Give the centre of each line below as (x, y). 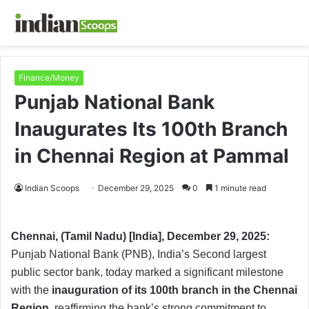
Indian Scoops (52, 188)
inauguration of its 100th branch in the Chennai (175, 290)
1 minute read (239, 188)
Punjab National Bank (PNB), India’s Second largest (139, 254)
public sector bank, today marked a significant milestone (147, 272)
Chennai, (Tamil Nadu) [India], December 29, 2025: (140, 236)
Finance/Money (49, 77)
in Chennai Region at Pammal (152, 156)
